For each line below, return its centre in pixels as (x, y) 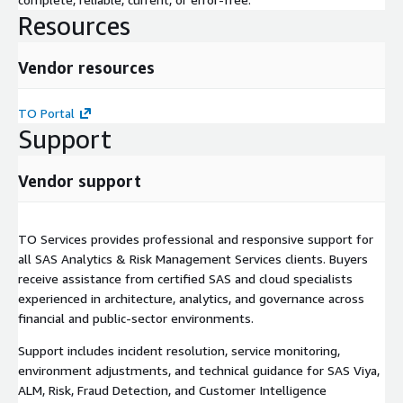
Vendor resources (86, 67)
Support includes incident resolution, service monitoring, (179, 350)
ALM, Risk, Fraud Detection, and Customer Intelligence (172, 390)
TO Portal (46, 112)
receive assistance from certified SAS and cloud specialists (185, 278)
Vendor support (80, 180)
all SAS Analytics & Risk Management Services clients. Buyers (193, 258)
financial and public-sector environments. (136, 318)
